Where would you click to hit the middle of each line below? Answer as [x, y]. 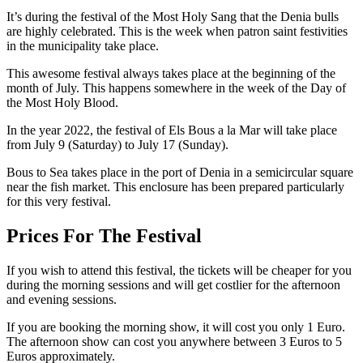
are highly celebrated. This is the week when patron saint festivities [177, 31]
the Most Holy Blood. [64, 102]
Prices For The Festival [104, 235]
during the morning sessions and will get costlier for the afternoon [173, 284]
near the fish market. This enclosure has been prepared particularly [175, 186]
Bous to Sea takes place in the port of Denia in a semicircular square [180, 172]
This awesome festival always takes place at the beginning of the [171, 73]
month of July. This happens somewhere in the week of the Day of [176, 88]
